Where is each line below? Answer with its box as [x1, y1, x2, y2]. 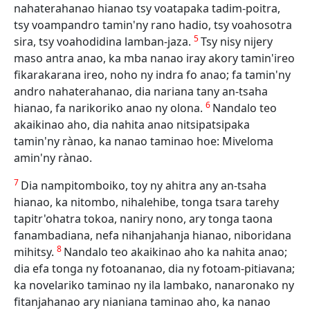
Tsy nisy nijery [201, 34, 273, 49]
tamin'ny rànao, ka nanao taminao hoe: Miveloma [14, 134, 273, 149]
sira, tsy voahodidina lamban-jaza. [14, 34, 194, 49]
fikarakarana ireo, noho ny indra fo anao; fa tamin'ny [14, 67, 291, 82]
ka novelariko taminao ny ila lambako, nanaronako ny [14, 277, 294, 293]
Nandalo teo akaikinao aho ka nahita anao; [64, 244, 287, 259]
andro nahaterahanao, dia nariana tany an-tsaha [14, 84, 268, 99]
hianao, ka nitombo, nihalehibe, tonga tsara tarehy [14, 194, 279, 210]
